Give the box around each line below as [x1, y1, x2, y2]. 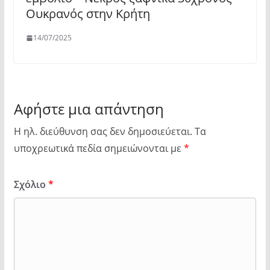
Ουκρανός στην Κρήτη [25, 5, 150, 22]
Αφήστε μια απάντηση [13, 99, 164, 119]
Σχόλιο [13, 178, 48, 191]
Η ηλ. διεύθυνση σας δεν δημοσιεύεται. [13, 125, 192, 138]
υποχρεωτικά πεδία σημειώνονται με [13, 142, 184, 155]
